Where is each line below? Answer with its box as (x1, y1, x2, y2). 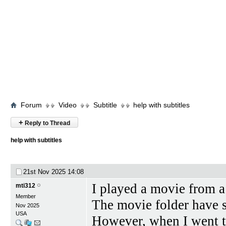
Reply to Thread (23, 120, 70, 127)
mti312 (16, 182, 35, 189)
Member (16, 193, 36, 199)
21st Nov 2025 (23, 168, 68, 176)
